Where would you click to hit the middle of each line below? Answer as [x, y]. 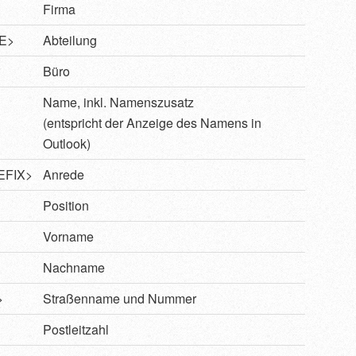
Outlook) [67, 144]
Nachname [74, 268]
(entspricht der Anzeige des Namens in [152, 123]
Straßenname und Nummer [120, 299]
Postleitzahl [76, 330]
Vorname [68, 237]
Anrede [64, 175]
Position [66, 206]
